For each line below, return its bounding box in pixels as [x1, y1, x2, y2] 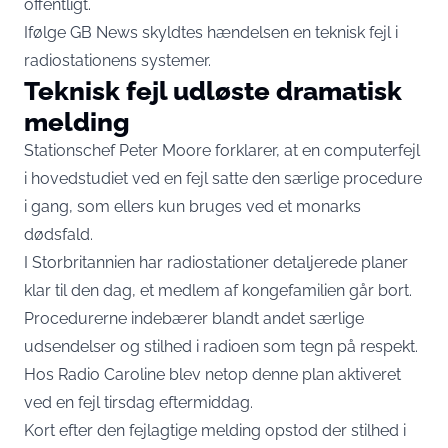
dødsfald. [24, 225, 93, 244]
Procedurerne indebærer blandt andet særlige [24, 309, 364, 328]
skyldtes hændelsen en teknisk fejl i [138, 23, 398, 42]
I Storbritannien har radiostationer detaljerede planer [24, 253, 408, 272]
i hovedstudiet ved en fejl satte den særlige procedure [24, 169, 422, 188]
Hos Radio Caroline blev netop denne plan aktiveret [24, 365, 401, 384]
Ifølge [24, 23, 70, 42]
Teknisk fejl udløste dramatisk [24, 75, 402, 106]
